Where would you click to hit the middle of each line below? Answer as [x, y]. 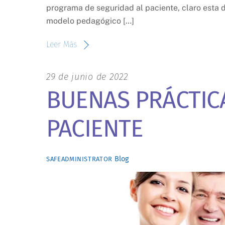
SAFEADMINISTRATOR [80, 159]
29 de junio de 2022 [87, 77]
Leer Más [62, 45]
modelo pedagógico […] [90, 21]
